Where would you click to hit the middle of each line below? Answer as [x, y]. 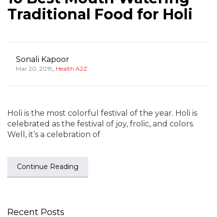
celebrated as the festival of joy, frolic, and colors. [101, 124]
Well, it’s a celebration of [54, 134]
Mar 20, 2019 [34, 69]
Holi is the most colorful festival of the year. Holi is [102, 113]
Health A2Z [71, 69]
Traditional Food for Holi [100, 14]
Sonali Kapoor [43, 59]
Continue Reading [48, 167]
